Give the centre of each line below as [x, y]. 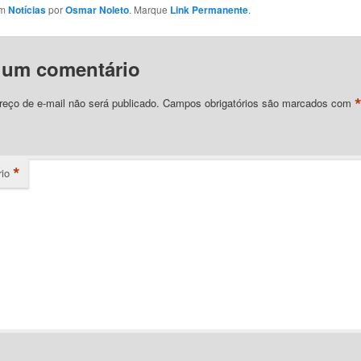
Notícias [27, 9]
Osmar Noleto [97, 9]
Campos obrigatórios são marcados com [258, 103]
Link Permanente [209, 9]
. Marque [149, 9]
